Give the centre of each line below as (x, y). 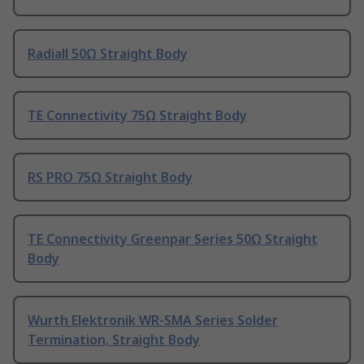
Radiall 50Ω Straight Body (108, 54)
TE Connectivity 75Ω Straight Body (137, 116)
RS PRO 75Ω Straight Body (110, 178)
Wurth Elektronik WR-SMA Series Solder (153, 321)
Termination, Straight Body (114, 340)
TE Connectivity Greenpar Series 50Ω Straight (173, 239)
